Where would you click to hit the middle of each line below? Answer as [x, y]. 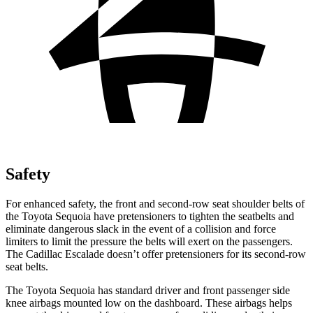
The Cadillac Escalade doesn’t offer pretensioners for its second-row [156, 254]
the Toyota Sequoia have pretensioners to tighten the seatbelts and [150, 216]
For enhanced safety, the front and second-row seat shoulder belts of [155, 203]
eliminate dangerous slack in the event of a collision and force [141, 228]
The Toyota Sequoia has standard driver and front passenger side [148, 290]
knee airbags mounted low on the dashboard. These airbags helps [149, 303]
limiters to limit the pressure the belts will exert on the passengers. [149, 241]
